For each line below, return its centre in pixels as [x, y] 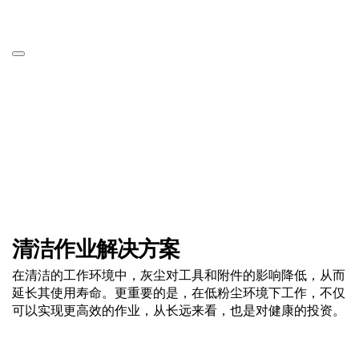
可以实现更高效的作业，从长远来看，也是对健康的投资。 [179, 310]
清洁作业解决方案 [96, 248]
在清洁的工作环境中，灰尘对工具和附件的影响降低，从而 [179, 275]
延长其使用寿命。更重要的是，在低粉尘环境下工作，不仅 [179, 292]
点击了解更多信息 [179, 345]
